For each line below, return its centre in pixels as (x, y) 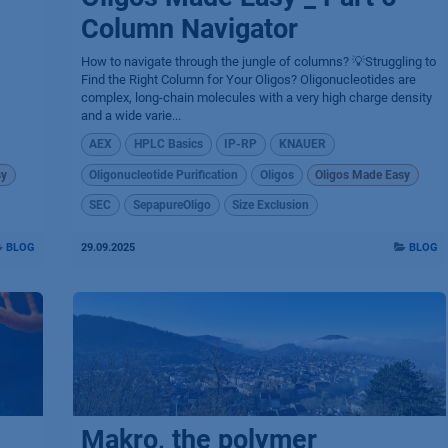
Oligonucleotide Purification (164, 174)
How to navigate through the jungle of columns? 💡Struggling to (258, 62)
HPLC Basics (168, 144)
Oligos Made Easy (363, 174)
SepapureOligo (171, 205)
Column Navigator (189, 29)
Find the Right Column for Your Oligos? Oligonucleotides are (248, 80)
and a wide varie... (130, 116)
